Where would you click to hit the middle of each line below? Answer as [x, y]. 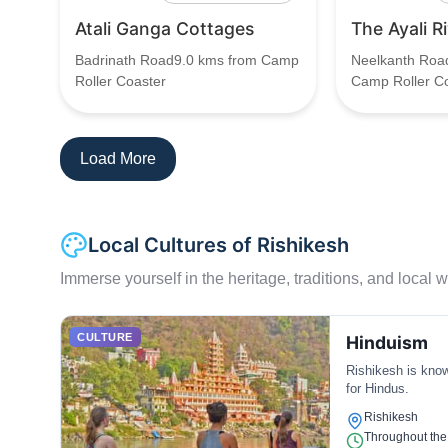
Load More [118, 158]
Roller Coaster [120, 81]
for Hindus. [377, 388]
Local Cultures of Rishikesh [218, 245]
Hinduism [386, 342]
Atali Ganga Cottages [164, 28]
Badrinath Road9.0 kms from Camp [187, 60]
